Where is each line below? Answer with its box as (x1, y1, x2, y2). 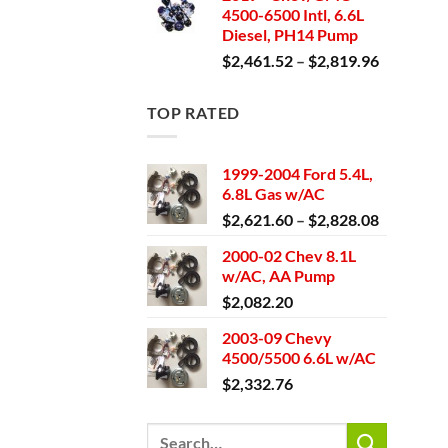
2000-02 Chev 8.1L (222, 246, 356, 266)
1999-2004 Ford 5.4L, (222, 164, 373, 184)
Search (146, 425, 189, 443)
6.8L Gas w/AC (222, 184, 325, 204)
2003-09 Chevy (222, 328, 332, 348)
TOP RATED (147, 102, 241, 122)
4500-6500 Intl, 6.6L (222, 4, 364, 24)
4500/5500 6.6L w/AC (222, 348, 376, 368)
